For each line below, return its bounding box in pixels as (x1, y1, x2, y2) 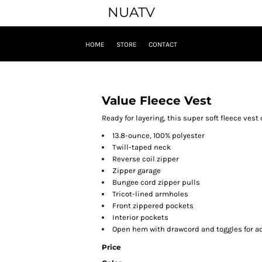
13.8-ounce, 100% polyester (112, 131, 205, 140)
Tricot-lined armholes (112, 189, 188, 199)
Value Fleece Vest (102, 94, 212, 108)
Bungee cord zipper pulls (112, 178, 200, 187)
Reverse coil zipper (112, 154, 179, 164)
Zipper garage (112, 166, 161, 175)
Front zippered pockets (112, 201, 194, 211)
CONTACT (148, 40, 177, 49)
